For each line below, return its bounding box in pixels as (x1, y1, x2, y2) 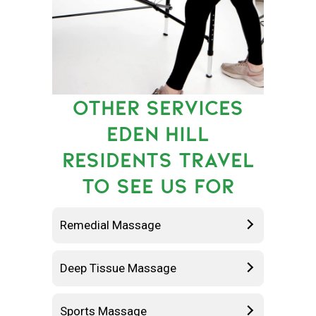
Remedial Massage (60, 217, 161, 232)
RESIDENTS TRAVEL (61, 147, 255, 172)
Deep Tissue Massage (60, 260, 176, 275)
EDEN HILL (107, 121, 209, 146)
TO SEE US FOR (82, 173, 234, 198)
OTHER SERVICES (73, 95, 243, 120)
